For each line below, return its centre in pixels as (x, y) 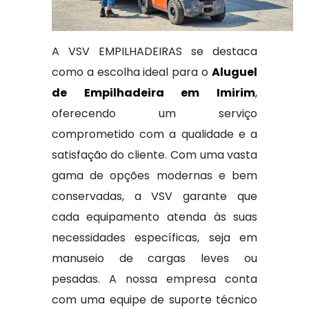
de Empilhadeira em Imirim (153, 93)
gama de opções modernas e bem (154, 176)
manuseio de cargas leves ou (154, 258)
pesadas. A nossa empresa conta (154, 279)
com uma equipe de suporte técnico (154, 300)
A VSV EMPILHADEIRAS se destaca (154, 51)
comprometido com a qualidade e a (154, 134)
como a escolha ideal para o (132, 72)
